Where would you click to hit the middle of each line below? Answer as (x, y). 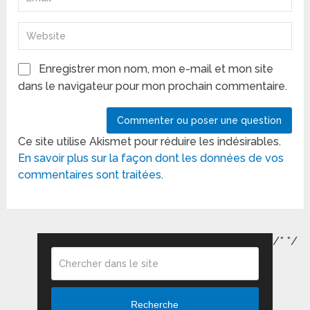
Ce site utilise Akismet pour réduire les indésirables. (150, 142)
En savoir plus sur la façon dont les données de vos (151, 158)
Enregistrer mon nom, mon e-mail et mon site (156, 69)
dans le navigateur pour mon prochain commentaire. (153, 86)
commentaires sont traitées (90, 175)
